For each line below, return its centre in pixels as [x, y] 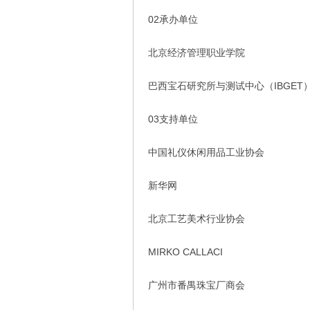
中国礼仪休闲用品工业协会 [206, 153]
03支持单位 [173, 119]
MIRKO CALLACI [185, 252]
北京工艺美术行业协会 [196, 219]
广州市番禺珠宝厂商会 [196, 285]
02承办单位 [173, 20]
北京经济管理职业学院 [196, 53]
